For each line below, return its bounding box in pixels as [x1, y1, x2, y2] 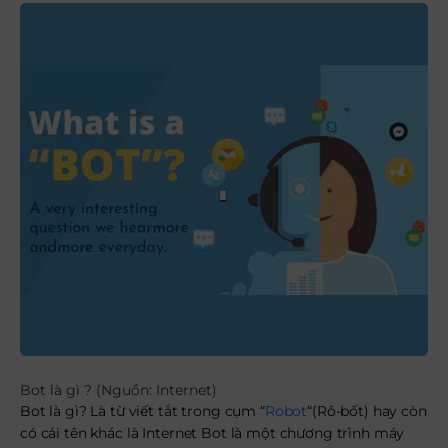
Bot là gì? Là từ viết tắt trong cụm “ [20, 402, 265, 420]
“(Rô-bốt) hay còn [307, 402, 427, 420]
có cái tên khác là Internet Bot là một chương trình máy [20, 424, 405, 442]
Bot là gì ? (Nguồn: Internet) [20, 381, 217, 399]
